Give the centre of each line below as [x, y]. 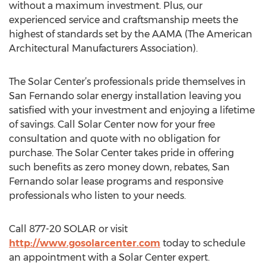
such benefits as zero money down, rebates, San [119, 167]
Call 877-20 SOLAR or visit [68, 229]
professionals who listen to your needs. [97, 196]
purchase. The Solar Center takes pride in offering [121, 153]
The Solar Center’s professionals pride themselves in [127, 82]
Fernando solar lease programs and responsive [116, 181]
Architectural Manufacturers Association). [103, 48]
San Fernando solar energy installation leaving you [125, 96]
